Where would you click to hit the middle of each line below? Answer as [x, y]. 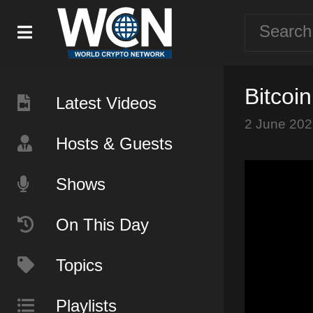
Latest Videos [106, 103]
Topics [79, 265]
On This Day [102, 225]
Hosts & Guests [114, 144]
